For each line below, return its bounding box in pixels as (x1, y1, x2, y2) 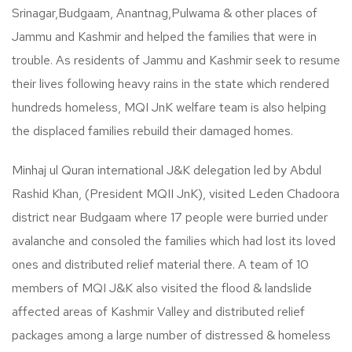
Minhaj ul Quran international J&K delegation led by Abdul (12, 162, 321, 179)
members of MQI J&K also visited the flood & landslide (12, 280, 312, 297)
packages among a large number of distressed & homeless (12, 327, 331, 344)
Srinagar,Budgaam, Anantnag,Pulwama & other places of (12, 5, 317, 22)
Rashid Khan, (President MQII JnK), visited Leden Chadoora (12, 185, 339, 203)
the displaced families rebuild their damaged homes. (12, 123, 293, 140)
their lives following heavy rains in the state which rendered (12, 75, 329, 93)
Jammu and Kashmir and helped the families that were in (12, 28, 317, 46)
